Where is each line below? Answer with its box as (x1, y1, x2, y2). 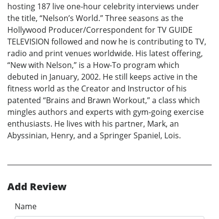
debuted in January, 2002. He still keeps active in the (7, 71, 197, 82)
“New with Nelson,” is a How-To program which (7, 59, 179, 70)
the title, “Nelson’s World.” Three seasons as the (7, 12, 183, 23)
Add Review (7, 179, 66, 193)
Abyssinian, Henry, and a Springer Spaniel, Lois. (7, 130, 181, 141)
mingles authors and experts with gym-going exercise (7, 106, 204, 117)
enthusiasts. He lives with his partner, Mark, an (7, 118, 179, 129)
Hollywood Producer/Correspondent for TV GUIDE (7, 24, 193, 35)
